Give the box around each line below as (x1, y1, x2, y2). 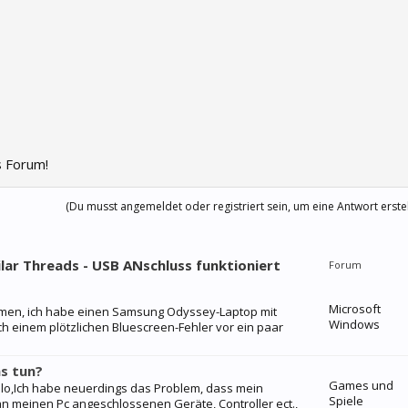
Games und (329, 377, 393, 393)
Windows (329, 316, 380, 332)
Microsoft (329, 301, 381, 317)
